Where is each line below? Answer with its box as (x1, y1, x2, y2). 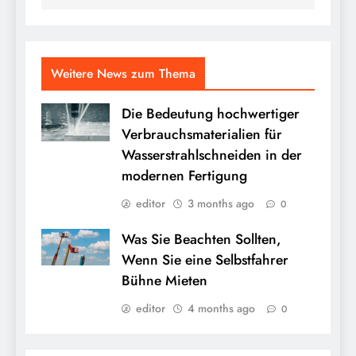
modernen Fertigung (122, 164, 247, 186)
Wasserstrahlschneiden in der (122, 144, 302, 165)
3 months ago (188, 195, 254, 211)
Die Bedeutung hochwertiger (122, 103, 300, 124)
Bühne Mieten (122, 269, 207, 291)
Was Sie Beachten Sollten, (122, 228, 281, 250)
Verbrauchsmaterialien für (122, 123, 282, 145)
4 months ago (188, 300, 255, 316)
